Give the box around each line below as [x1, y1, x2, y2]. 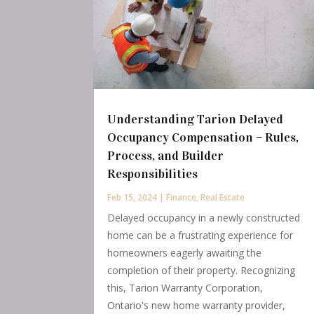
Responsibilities [107, 165, 198, 182]
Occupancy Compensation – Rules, [107, 129, 299, 145]
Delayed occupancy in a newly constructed [107, 210, 301, 224]
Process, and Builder [107, 147, 224, 163]
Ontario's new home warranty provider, [107, 298, 286, 312]
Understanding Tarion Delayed [107, 111, 284, 127]
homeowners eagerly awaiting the [107, 245, 262, 259]
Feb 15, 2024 [107, 191, 158, 203]
